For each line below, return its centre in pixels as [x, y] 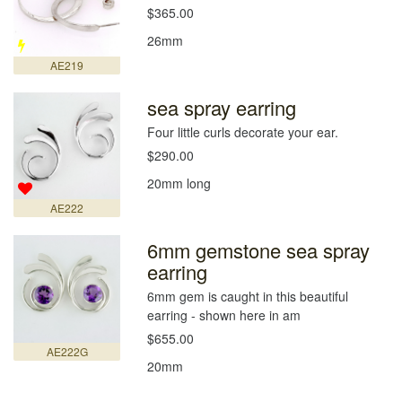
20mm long [179, 184]
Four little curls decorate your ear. [243, 132]
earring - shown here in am [224, 315]
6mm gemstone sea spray [259, 250]
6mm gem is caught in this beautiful [248, 297]
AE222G [67, 351]
